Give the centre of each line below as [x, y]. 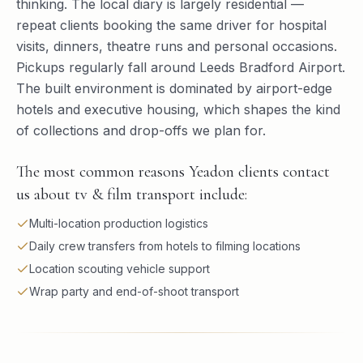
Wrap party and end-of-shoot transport [134, 291]
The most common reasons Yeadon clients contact [173, 172]
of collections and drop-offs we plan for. [141, 130]
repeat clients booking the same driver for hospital [171, 25]
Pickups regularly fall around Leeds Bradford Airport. [181, 67]
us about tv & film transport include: [132, 194]
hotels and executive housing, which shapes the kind [178, 109]
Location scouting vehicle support [120, 269]
